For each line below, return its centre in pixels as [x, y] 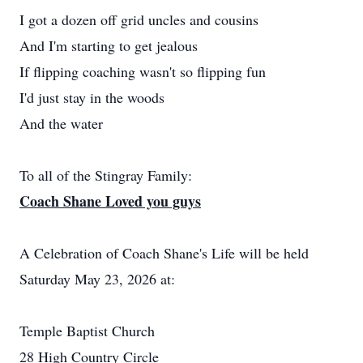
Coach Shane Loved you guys [110, 201]
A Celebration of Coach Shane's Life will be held [164, 253]
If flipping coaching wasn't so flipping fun [143, 71]
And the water [61, 123]
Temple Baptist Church [87, 331]
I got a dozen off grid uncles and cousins [139, 19]
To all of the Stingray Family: [106, 175]
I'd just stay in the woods [92, 97]
